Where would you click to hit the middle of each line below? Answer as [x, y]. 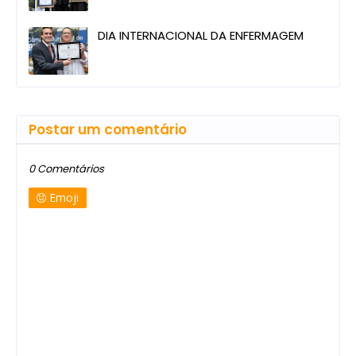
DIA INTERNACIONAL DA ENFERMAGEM [201, 36]
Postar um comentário [108, 130]
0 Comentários [66, 169]
